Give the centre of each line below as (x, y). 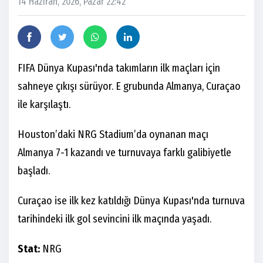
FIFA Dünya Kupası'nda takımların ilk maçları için (119, 68)
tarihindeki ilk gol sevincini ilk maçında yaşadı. (114, 219)
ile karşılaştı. (44, 105)
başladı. (34, 171)
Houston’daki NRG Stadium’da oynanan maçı (113, 135)
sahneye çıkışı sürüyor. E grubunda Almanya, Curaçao (129, 87)
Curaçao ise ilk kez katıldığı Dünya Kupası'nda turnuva (131, 201)
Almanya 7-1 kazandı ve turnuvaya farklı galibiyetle (124, 153)
